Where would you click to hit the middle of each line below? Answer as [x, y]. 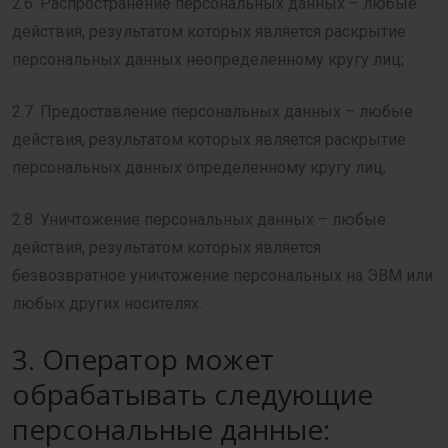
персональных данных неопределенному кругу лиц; [208, 59]
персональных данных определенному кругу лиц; [199, 167]
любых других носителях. [107, 303]
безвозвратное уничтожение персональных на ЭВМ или [222, 275]
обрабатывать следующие [192, 394]
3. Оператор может [143, 359]
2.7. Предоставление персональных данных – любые [212, 111]
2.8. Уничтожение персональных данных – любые [199, 219]
